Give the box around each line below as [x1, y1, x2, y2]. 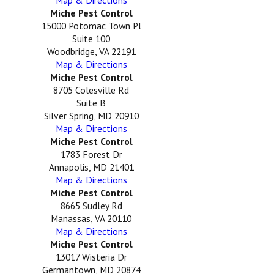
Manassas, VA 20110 [51, 212, 132, 225]
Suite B [76, 97, 106, 109]
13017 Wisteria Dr [55, 251, 127, 264]
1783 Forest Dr [60, 148, 122, 161]
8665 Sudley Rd [60, 199, 122, 212]
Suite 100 [72, 32, 111, 45]
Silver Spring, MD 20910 [43, 109, 139, 122]
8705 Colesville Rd [53, 84, 130, 97]
